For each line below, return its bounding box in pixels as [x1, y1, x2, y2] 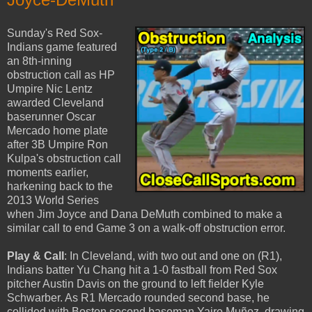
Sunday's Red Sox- [7, 27, 102, 39]
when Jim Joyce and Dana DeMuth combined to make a [7, 208, 282, 220]
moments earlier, [7, 166, 88, 178]
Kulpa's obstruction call [7, 153, 121, 164]
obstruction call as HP [7, 69, 115, 81]
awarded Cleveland [7, 97, 104, 109]
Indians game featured [7, 41, 117, 53]
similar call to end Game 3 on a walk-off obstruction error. [7, 222, 286, 234]
